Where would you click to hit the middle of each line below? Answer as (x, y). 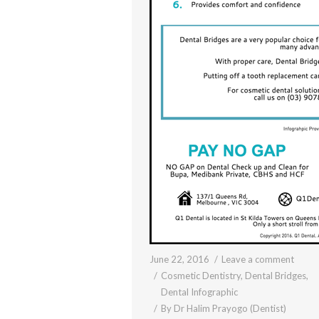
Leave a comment (257, 259)
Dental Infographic (199, 292)
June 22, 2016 (179, 259)
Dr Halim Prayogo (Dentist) (230, 308)
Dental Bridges (275, 275)
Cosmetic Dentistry (200, 275)
